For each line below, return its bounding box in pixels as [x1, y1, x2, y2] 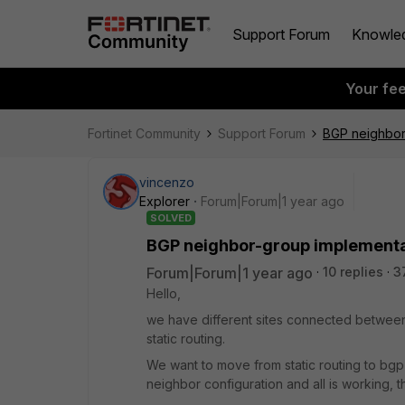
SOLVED [150, 212, 192, 224]
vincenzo [139, 174, 194, 190]
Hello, [146, 286, 181, 301]
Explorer [139, 193, 190, 209]
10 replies [323, 264, 383, 279]
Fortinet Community [88, 126, 201, 141]
